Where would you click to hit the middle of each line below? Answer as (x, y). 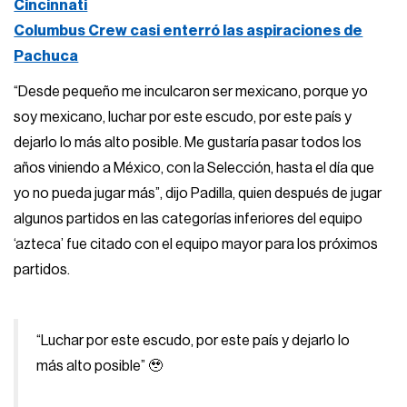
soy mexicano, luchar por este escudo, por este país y (183, 118)
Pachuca (46, 56)
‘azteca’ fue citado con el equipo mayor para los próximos (196, 245)
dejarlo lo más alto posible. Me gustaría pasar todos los (188, 143)
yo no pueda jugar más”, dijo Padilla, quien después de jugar (198, 194)
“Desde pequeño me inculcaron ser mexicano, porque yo (191, 92)
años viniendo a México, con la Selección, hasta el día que (194, 169)
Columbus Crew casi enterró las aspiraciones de (189, 30)
